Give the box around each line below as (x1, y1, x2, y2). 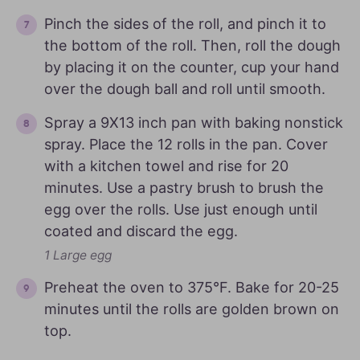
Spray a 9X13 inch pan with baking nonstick (44, 114, 343, 132)
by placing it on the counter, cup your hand (44, 59, 339, 76)
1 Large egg (44, 247, 112, 264)
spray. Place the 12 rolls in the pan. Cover (44, 136, 328, 153)
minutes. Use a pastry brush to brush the (44, 179, 324, 197)
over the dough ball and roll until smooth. (44, 80, 325, 98)
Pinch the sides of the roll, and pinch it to (44, 15, 326, 33)
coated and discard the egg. (44, 223, 238, 240)
